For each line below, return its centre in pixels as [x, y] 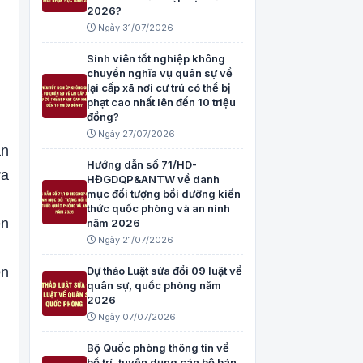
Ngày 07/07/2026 [136, 317]
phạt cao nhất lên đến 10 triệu [161, 102]
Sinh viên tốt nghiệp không [156, 59]
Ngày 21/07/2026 [135, 240]
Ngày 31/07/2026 [135, 28]
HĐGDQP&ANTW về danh [153, 179]
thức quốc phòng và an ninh [158, 209]
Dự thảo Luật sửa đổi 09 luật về [164, 271]
